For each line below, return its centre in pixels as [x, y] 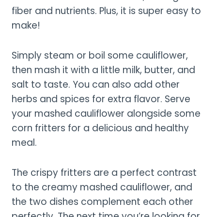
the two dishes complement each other [102, 202]
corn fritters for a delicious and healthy [100, 128]
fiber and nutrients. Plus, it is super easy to [106, 11]
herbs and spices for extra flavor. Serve [101, 99]
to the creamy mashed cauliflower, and [102, 187]
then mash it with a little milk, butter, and [103, 70]
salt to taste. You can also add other [96, 85]
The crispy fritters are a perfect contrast [104, 173]
